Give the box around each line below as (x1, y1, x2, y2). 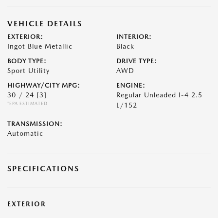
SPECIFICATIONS (7, 164, 79, 174)
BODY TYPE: (7, 57, 47, 65)
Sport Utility (7, 67, 50, 75)
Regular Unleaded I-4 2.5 (116, 91, 202, 99)
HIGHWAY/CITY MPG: (7, 82, 80, 90)
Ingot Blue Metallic (7, 42, 73, 51)
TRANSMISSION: (7, 120, 63, 128)
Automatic (7, 129, 43, 138)
